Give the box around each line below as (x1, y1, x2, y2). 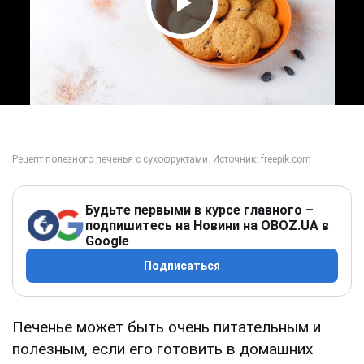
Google (85, 232, 129, 249)
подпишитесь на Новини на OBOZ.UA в (85, 217, 329, 233)
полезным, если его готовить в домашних (12, 339, 313, 358)
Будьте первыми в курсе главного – (85, 201, 314, 218)
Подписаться (144, 258, 220, 272)
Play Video (151, 16, 304, 51)
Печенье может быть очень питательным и (12, 317, 321, 336)
